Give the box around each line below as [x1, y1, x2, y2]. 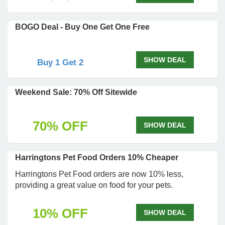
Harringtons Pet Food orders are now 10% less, [15, 170, 183, 178]
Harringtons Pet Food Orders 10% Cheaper [15, 153, 178, 162]
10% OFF [32, 206, 88, 221]
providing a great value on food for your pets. [15, 181, 173, 189]
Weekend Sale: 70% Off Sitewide [15, 88, 137, 96]
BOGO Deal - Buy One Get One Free [15, 23, 150, 31]
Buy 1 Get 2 [37, 58, 83, 67]
